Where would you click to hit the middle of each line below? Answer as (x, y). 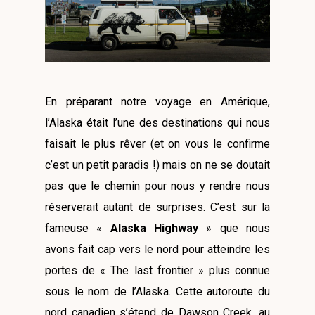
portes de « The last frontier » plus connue (157, 270)
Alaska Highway (158, 228)
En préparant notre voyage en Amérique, (157, 101)
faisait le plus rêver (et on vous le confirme (157, 143)
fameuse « (78, 228)
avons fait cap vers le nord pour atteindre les (157, 249)
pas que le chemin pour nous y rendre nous (157, 186)
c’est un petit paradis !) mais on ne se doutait (157, 165)
